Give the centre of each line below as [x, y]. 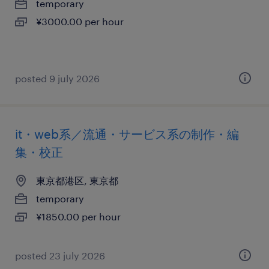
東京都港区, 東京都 [77, 180]
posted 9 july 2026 [57, 78]
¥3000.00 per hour [80, 21]
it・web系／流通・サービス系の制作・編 [127, 134]
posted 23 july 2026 [60, 255]
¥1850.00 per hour [78, 216]
